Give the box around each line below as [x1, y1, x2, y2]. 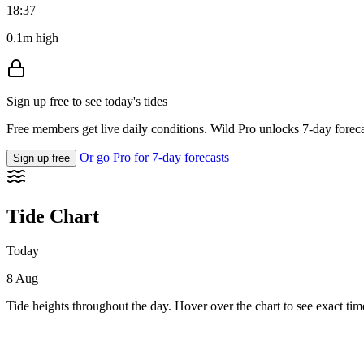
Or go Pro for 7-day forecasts [80, 150, 229, 165]
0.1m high [6, 31, 58, 45]
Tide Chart [6, 206, 99, 227]
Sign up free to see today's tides [6, 94, 167, 109]
